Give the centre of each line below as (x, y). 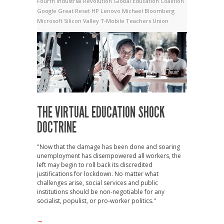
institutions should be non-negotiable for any (101, 192)
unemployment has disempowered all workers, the (109, 156)
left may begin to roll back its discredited (95, 165)
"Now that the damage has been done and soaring (108, 147)
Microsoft (50, 21)
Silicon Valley (82, 21)
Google (47, 11)
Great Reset (75, 11)
